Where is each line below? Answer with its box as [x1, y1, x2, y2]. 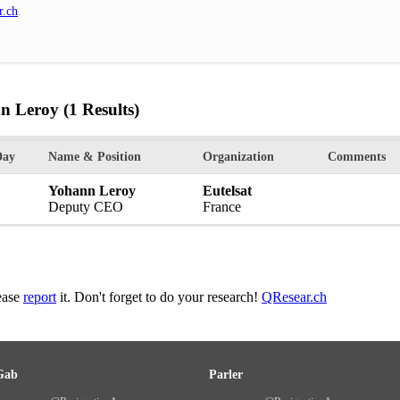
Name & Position [48, 150, 141, 164]
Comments [328, 150, 386, 164]
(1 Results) [59, 99, 139, 119]
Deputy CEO [48, 199, 123, 215]
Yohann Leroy [48, 183, 136, 199]
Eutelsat [203, 183, 252, 199]
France [203, 199, 241, 215]
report [23, 289, 56, 305]
